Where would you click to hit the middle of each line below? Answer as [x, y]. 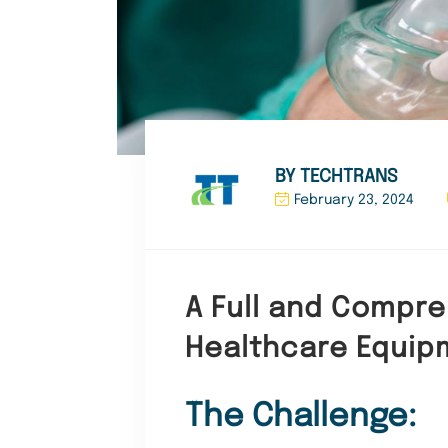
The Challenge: [301, 418]
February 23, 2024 [354, 200]
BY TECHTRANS [337, 177]
